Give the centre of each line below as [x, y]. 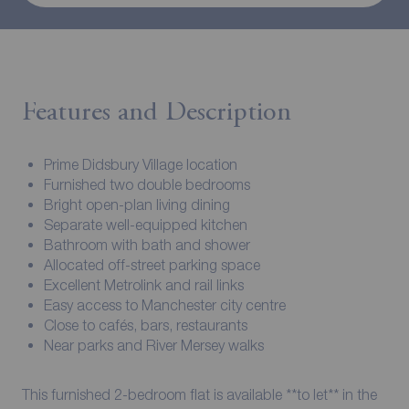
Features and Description [156, 113]
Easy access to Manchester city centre [165, 304]
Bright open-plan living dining [137, 204]
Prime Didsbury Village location [141, 164]
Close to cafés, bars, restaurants [146, 325]
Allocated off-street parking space [152, 264]
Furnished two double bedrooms [147, 184]
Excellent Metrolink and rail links [144, 284]
